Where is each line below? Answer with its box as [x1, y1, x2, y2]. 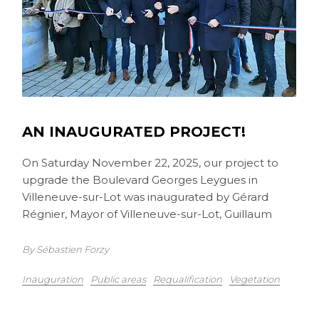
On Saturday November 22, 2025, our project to [22, 156, 279, 169]
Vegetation [229, 273, 281, 285]
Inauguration [22, 273, 84, 285]
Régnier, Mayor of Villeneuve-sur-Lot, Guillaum [22, 207, 273, 221]
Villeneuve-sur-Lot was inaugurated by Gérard [22, 190, 269, 204]
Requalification [153, 273, 223, 285]
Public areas [90, 273, 147, 285]
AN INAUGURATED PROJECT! [22, 123, 246, 140]
